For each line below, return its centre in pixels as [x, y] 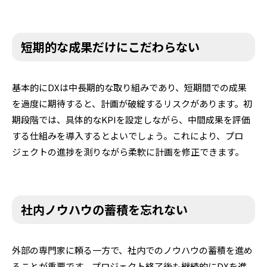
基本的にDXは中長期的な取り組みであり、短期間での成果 [129, 87]
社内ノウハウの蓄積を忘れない [104, 209]
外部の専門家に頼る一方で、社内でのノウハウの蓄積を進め [132, 250]
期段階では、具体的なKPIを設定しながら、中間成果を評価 [131, 119]
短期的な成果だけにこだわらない [110, 46]
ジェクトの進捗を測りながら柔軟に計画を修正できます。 [128, 151]
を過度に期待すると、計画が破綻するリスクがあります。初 [132, 103]
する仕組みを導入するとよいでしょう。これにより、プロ [128, 135]
